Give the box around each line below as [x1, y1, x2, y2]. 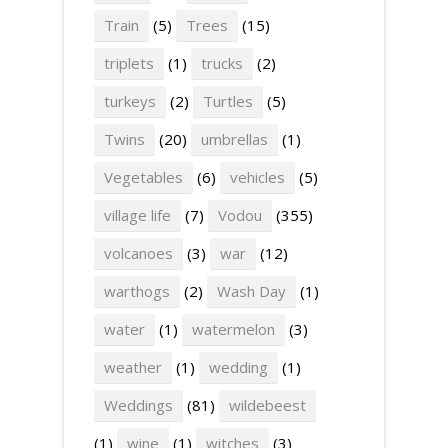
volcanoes [104, 243, 173, 263]
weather [104, 357, 162, 377]
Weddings [104, 395, 173, 415]
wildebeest [229, 395, 306, 415]
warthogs [104, 281, 170, 301]
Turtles [203, 91, 253, 111]
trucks [201, 53, 243, 73]
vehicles [230, 167, 285, 187]
